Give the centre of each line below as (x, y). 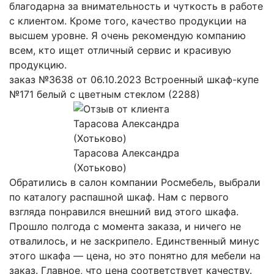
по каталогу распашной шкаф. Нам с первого (119, 197)
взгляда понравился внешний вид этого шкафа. (124, 211)
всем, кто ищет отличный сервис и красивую (120, 50)
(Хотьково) (100, 167)
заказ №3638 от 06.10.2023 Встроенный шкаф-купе (134, 79)
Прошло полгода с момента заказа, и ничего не (125, 226)
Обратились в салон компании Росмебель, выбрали (135, 182)
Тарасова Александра (126, 153)
